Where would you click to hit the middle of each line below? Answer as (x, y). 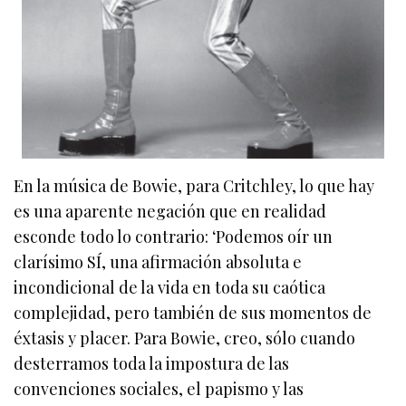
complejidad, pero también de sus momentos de (193, 313)
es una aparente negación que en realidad (170, 212)
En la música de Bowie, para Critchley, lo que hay (194, 186)
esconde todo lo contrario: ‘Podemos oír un (174, 237)
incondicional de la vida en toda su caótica (170, 288)
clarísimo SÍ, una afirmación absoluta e (158, 262)
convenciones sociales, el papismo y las (159, 389)
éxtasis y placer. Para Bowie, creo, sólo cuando (185, 338)
